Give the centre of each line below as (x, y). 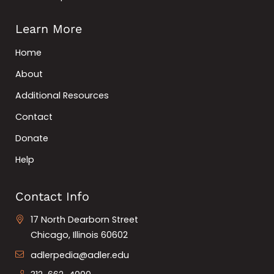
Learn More (49, 29)
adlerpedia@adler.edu (80, 255)
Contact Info (52, 196)
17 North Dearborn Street (85, 220)
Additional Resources (62, 95)
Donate (32, 138)
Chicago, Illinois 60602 (80, 235)
